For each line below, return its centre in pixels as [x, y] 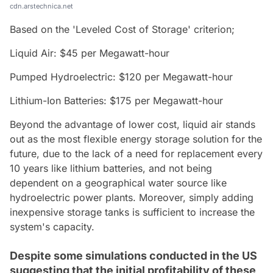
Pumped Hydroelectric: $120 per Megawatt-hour [121, 77]
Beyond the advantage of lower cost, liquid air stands [133, 125]
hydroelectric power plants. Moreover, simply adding [132, 198]
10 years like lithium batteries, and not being [111, 168]
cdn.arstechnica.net [41, 6]
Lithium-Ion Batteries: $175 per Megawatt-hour [116, 101]
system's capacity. [52, 227]
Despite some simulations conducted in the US [133, 256]
